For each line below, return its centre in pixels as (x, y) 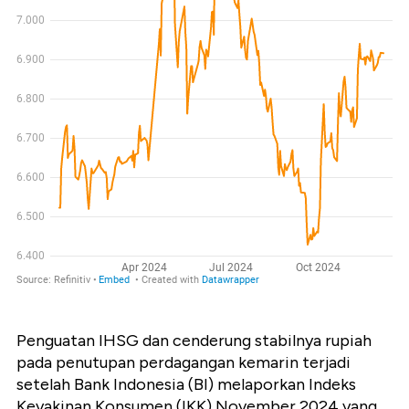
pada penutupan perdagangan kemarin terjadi (184, 363)
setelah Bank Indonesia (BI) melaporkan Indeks (186, 385)
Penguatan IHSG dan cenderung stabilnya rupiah (194, 341)
